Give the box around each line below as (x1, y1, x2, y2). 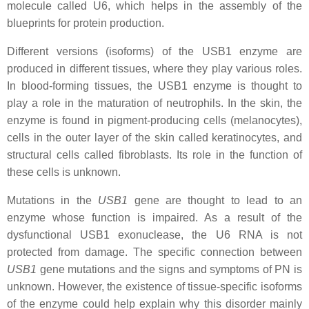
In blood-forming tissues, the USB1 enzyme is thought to (7, 80, 302, 92)
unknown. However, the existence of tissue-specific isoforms (7, 281, 302, 292)
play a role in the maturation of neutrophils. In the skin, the (7, 97, 302, 109)
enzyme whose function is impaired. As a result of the (7, 212, 302, 223)
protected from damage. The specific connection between (7, 246, 302, 258)
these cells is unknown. (7, 166, 121, 178)
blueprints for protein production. (7, 17, 164, 29)
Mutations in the (7, 195, 99, 206)
